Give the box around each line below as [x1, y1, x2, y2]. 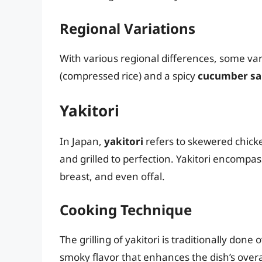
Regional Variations [60, 19, 195, 39]
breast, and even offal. [60, 169, 165, 183]
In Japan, [60, 134, 104, 148]
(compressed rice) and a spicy [60, 69, 198, 83]
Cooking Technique [60, 200, 192, 220]
